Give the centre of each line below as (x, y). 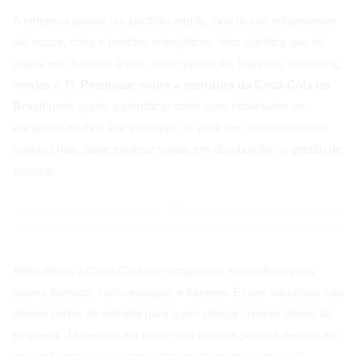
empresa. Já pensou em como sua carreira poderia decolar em (176, 335)
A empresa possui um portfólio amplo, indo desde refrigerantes (174, 21)
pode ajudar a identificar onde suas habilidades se (175, 106)
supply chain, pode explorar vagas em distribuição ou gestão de (177, 149)
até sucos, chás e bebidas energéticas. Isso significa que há (168, 42)
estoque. (35, 171)
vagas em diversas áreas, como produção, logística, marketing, (178, 64)
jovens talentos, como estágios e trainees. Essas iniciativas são (178, 292)
